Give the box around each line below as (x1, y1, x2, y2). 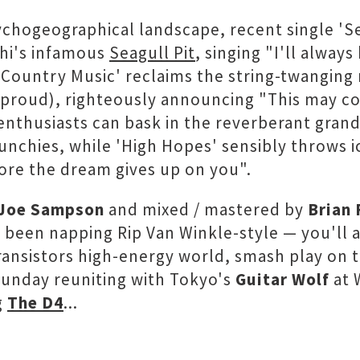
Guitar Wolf (235, 268, 329, 290)
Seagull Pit (109, 42, 195, 63)
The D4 (7, 292, 63, 313)
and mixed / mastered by (104, 198, 308, 220)
